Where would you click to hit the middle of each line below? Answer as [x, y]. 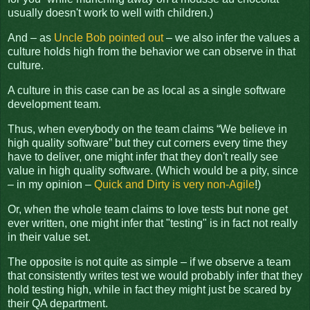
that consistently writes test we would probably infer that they [155, 275]
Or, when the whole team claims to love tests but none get [148, 209]
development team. [54, 104]
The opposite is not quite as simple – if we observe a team [149, 262]
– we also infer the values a [231, 38]
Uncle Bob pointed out [109, 38]
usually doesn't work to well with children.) [110, 13]
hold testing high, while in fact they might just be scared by [149, 289]
